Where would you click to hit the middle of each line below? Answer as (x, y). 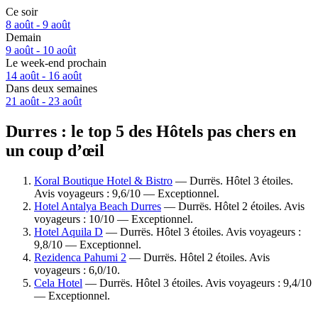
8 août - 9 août (38, 25)
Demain (23, 38)
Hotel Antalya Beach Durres (98, 206)
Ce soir (22, 12)
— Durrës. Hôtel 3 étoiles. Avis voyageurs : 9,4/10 (197, 283)
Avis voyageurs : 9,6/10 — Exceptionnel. (127, 193)
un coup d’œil (55, 150)
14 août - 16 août (44, 76)
